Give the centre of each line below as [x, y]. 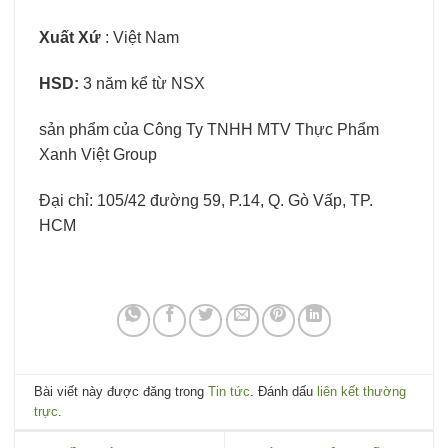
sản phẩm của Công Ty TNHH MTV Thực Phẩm [209, 129]
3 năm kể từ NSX [142, 83]
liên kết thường [362, 391]
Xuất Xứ [72, 38]
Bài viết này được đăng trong [121, 391]
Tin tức [229, 391]
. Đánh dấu [284, 391]
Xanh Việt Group [98, 154]
